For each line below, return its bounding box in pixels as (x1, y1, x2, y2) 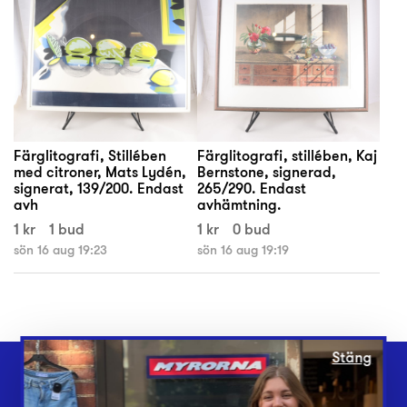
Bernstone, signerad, (196, 161, 336, 183)
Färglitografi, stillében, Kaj (196, 144, 377, 166)
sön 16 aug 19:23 (14, 241, 107, 259)
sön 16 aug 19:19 (196, 241, 289, 259)
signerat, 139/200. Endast (14, 177, 184, 199)
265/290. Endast (196, 177, 306, 199)
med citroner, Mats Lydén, (14, 161, 186, 183)
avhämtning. (196, 194, 282, 215)
